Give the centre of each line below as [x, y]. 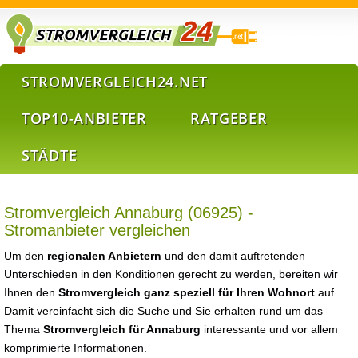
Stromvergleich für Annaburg [122, 329]
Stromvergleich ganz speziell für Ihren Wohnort [187, 292]
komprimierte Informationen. [76, 348]
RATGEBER [229, 118]
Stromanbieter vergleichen [97, 230]
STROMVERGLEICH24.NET [115, 82]
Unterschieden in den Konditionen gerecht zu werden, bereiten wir [171, 274]
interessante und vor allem [269, 329]
